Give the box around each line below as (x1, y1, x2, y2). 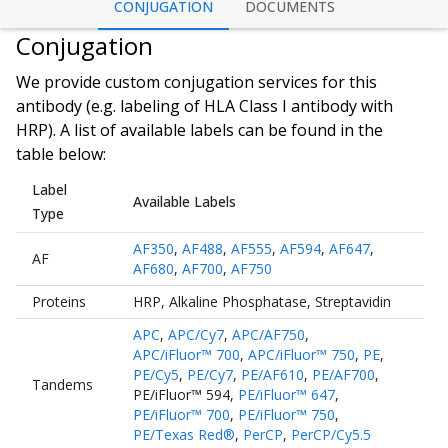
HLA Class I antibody (204, 95, 357, 118)
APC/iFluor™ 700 (133, 344, 240, 364)
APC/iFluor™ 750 (248, 344, 355, 364)
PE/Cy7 (187, 364, 233, 384)
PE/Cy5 (133, 364, 179, 384)
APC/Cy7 (168, 324, 224, 344)
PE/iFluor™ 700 (133, 404, 230, 424)
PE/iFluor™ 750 (238, 404, 335, 424)
